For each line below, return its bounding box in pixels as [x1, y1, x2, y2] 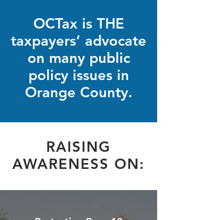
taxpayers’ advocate [11, 32, 146, 49]
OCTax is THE [33, 15, 124, 32]
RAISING [46, 138, 111, 155]
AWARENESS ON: [12, 155, 145, 172]
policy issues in [28, 66, 129, 83]
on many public [27, 49, 130, 66]
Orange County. [25, 83, 133, 101]
